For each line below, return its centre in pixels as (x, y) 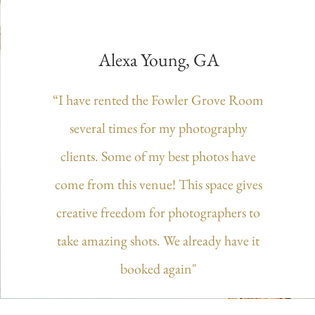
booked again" (158, 269)
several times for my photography (158, 128)
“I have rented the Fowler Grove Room (159, 100)
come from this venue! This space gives (158, 184)
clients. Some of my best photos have (159, 156)
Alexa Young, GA (159, 60)
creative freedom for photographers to (159, 212)
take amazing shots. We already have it (159, 240)
